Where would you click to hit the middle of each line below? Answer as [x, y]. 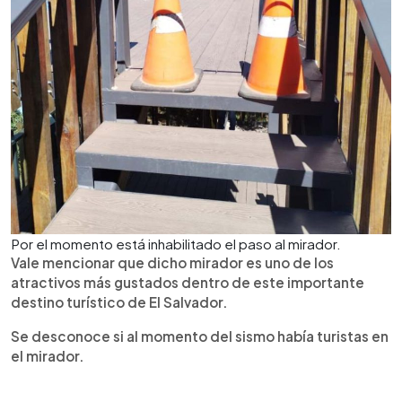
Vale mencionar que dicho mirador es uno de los [172, 262]
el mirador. [48, 355]
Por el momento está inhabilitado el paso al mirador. [176, 243]
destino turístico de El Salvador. [119, 301]
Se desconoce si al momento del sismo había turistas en [200, 336]
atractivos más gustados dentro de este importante [188, 282]
